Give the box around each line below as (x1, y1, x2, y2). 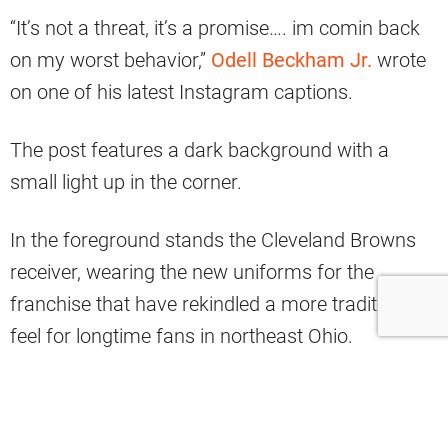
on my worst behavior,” (10, 47, 211, 72)
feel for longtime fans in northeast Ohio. (10, 323, 353, 348)
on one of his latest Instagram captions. (10, 79, 353, 104)
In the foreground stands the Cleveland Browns (10, 227, 416, 252)
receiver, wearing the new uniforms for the (10, 259, 374, 284)
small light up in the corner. (10, 169, 242, 194)
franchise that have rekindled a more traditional (10, 291, 418, 316)
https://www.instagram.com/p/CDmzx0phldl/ (10, 381, 405, 406)
